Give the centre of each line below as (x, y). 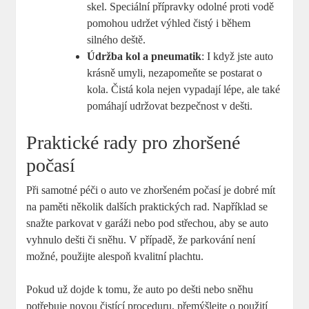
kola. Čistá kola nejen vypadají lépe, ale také (184, 90)
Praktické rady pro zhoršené (133, 143)
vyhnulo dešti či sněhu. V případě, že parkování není (141, 240)
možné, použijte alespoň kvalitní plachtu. (115, 257)
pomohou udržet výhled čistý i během (169, 23)
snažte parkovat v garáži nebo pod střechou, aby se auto (148, 223)
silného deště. (117, 40)
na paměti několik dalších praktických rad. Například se (147, 207)
